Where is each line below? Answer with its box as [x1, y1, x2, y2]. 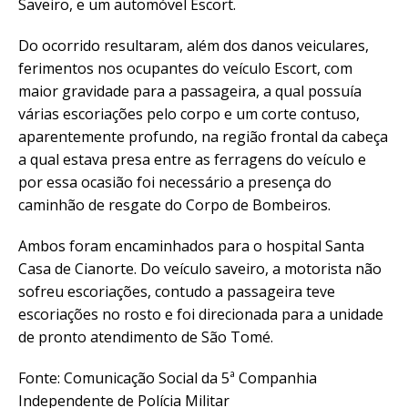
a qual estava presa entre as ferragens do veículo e [18, 148, 366, 169]
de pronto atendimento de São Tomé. [18, 326, 273, 347]
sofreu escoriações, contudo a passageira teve [18, 280, 335, 301]
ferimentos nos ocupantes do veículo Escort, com [18, 57, 352, 78]
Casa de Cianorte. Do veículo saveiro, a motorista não [18, 258, 382, 279]
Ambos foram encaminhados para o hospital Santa [18, 235, 364, 256]
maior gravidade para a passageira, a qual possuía [18, 80, 362, 101]
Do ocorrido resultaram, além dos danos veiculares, [18, 35, 369, 56]
